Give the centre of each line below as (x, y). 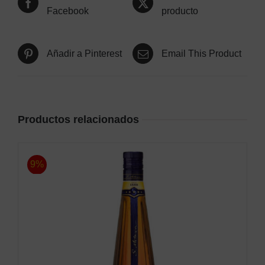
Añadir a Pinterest (84, 54)
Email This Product (201, 54)
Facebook (68, 11)
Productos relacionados (78, 120)
